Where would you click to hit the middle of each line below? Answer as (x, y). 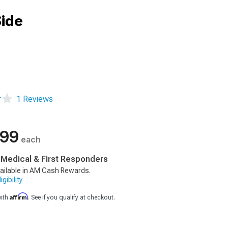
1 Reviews (35, 99)
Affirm (19, 196)
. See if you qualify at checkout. (72, 197)
